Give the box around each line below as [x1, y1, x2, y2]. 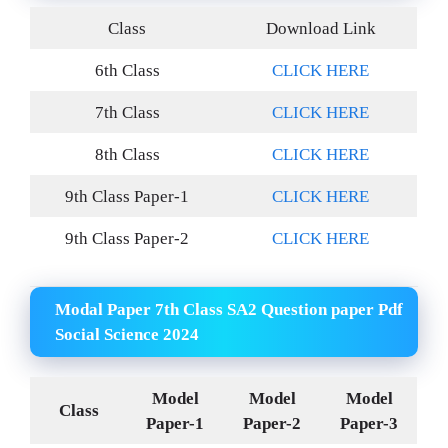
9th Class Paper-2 [65, 229, 189, 249]
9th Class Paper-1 [65, 187, 189, 207]
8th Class [94, 145, 160, 165]
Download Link [265, 19, 376, 39]
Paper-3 [340, 413, 398, 433]
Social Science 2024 [55, 324, 199, 344]
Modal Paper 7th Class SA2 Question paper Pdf [55, 299, 403, 319]
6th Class [94, 61, 160, 81]
